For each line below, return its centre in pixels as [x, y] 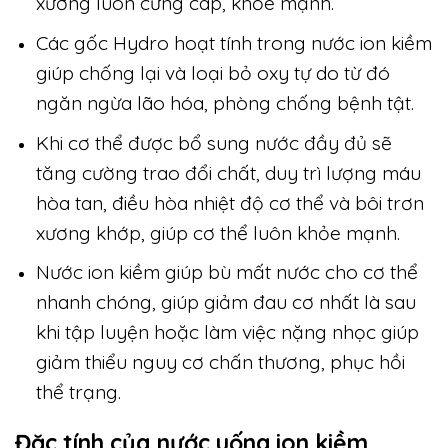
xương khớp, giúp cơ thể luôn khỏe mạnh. [217, 232]
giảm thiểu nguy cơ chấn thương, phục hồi [220, 362]
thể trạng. [78, 392]
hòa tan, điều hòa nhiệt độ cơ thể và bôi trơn [229, 202]
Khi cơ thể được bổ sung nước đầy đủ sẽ [213, 142]
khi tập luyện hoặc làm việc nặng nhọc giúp [227, 332]
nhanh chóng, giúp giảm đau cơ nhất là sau [225, 302]
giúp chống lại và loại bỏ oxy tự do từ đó [212, 72]
